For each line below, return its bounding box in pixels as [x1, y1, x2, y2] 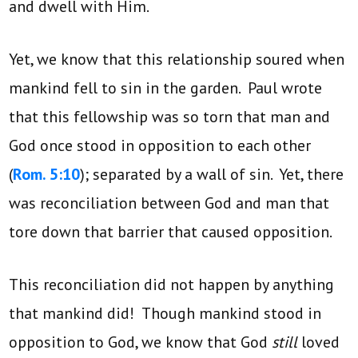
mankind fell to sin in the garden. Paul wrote [9, 77, 323, 98]
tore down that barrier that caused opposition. [9, 221, 340, 242]
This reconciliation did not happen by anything [9, 273, 335, 295]
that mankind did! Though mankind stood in [9, 302, 322, 324]
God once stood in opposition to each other [9, 134, 312, 156]
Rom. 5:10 [13, 163, 81, 185]
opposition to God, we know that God [9, 331, 272, 352]
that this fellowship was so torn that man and [9, 105, 331, 127]
